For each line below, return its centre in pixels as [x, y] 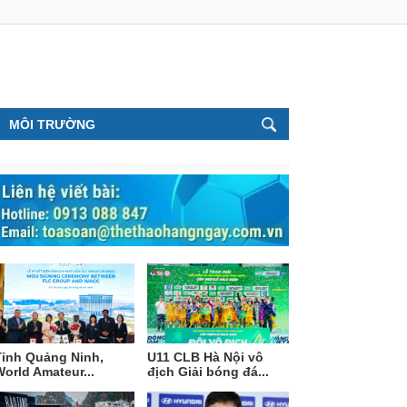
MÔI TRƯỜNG [52, 124]
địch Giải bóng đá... [208, 371]
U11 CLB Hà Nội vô [206, 357]
